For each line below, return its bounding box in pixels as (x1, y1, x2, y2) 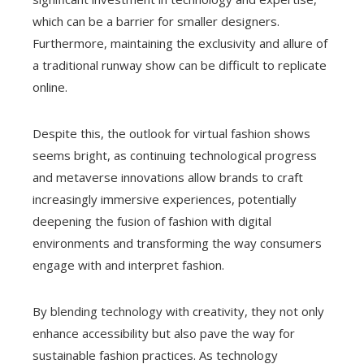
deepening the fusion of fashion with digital (32, 213, 271, 230)
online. (32, 79, 67, 96)
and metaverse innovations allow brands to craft (32, 169, 303, 186)
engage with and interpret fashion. (32, 257, 224, 274)
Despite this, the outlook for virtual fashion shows (32, 125, 310, 142)
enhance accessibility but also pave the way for (32, 325, 295, 342)
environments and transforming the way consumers (32, 235, 322, 252)
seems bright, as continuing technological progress (32, 147, 317, 164)
